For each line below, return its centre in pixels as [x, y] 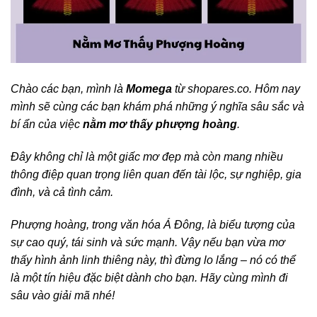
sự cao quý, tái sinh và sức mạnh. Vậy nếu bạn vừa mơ [148, 243]
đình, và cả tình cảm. [62, 192]
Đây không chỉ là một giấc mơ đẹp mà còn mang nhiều [147, 157]
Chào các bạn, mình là [68, 89]
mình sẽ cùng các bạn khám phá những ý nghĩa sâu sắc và [157, 107]
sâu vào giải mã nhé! [63, 296]
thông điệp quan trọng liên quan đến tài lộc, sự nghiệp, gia [156, 175]
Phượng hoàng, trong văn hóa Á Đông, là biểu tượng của [153, 225]
